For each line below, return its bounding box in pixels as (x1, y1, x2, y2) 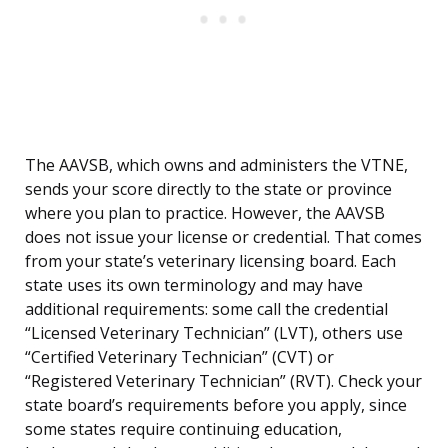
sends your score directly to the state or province (25, 178, 392, 201)
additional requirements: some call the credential (25, 298, 388, 321)
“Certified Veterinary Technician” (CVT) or (25, 346, 334, 369)
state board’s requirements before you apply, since (25, 394, 407, 417)
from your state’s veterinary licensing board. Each (25, 250, 396, 273)
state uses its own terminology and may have (25, 274, 363, 297)
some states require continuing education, (25, 418, 342, 441)
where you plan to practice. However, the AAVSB (25, 202, 385, 225)
